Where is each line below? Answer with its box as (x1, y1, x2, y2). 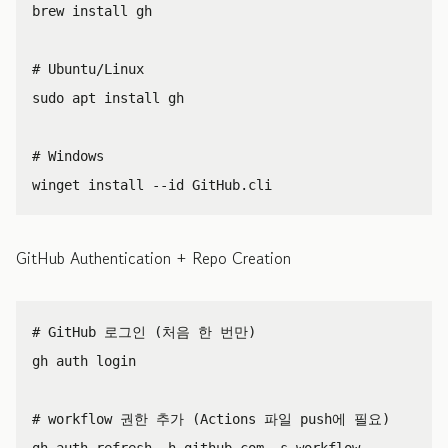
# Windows (32, 147, 104, 164)
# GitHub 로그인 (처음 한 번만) (32, 323, 256, 340)
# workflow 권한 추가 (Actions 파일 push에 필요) (32, 410, 390, 427)
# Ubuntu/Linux (32, 60, 144, 77)
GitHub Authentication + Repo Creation (16, 245, 291, 270)
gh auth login (32, 352, 136, 369)
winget (32, 176, 88, 193)
